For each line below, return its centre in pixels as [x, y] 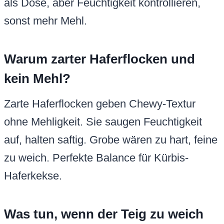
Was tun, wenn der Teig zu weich [104, 214]
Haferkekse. [33, 176]
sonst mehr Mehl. [45, 21]
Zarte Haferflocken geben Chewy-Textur [100, 104]
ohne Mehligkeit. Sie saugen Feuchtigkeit [103, 122]
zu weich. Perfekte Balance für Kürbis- [96, 158]
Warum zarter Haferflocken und [99, 59]
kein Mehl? [37, 79]
